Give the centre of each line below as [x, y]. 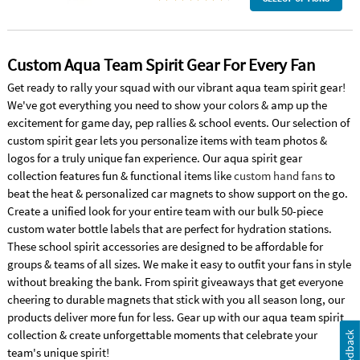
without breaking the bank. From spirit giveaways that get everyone [175, 282]
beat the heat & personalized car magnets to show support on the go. [177, 194]
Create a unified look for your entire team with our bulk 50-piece [165, 211]
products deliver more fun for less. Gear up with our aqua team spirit [175, 317]
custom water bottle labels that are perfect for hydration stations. [169, 229]
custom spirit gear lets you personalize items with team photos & [167, 141]
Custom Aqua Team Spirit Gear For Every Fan [161, 65]
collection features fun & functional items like [120, 176]
